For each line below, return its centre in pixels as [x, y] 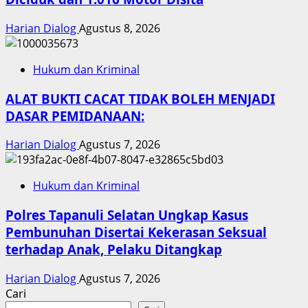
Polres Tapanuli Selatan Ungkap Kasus [127, 215]
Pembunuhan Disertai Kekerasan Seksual [136, 232]
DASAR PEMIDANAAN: [75, 115]
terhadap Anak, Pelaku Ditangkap [114, 250]
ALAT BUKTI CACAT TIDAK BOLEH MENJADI [140, 98]
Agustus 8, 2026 [120, 29]
